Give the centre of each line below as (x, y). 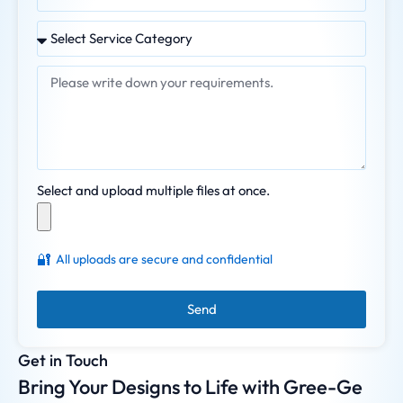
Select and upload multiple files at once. (153, 190)
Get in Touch (63, 360)
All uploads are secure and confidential (164, 259)
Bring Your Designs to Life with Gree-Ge (190, 386)
